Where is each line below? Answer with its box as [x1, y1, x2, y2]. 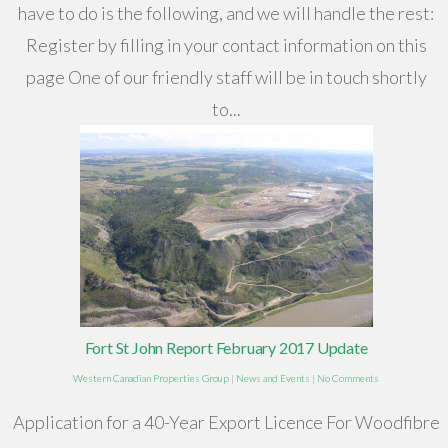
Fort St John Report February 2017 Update [84, 338, 368, 358]
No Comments [317, 372, 379, 385]
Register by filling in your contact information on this [25, 34, 427, 57]
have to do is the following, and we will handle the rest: [18, 2, 434, 25]
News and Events [236, 372, 310, 385]
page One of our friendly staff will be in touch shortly [25, 66, 427, 89]
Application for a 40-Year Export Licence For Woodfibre [12, 411, 440, 434]
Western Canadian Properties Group [73, 372, 229, 385]
